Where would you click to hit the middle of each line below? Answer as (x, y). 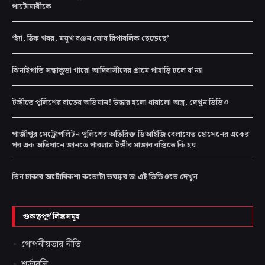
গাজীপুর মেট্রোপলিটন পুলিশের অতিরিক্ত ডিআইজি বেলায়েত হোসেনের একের (130, 135)
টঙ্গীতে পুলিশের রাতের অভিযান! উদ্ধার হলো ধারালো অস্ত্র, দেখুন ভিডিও (120, 103)
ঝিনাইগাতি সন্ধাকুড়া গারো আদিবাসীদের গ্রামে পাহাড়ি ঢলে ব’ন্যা (107, 71)
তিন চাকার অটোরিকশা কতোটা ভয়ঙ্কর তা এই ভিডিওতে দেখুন (105, 177)
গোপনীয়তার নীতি (51, 245)
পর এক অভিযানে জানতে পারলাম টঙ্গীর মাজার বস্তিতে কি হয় (104, 146)
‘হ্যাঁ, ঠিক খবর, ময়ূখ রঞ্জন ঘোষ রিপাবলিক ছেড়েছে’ (91, 39)
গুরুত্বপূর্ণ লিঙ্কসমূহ (51, 217)
